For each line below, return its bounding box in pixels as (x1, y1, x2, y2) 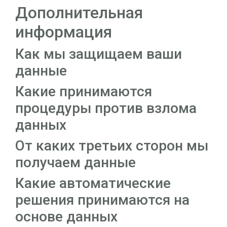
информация (15, 22, 112, 42)
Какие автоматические (15, 174, 171, 192)
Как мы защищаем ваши (15, 45, 182, 62)
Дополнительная (15, 3, 143, 22)
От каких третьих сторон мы (15, 137, 208, 154)
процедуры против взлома (15, 99, 197, 117)
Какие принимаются (15, 83, 152, 100)
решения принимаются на (15, 191, 190, 208)
